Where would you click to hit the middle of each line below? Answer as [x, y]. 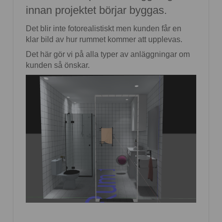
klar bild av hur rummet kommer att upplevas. [104, 40]
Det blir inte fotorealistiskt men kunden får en [104, 29]
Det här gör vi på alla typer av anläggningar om [108, 55]
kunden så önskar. [58, 65]
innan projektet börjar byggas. [96, 10]
